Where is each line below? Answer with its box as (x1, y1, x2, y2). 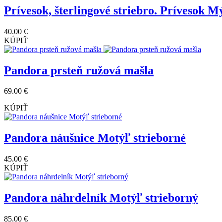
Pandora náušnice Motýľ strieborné (4, 131, 186, 145)
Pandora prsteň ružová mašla (4, 63, 154, 77)
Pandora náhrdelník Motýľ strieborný (4, 191, 198, 205)
